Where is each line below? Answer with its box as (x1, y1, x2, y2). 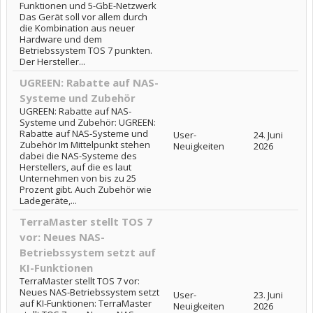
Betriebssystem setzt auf (20, 245, 156, 259)
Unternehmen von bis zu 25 (20, 172, 136, 184)
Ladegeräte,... (20, 194, 77, 207)
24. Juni (254, 129, 283, 141)
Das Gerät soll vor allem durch (20, 10, 147, 23)
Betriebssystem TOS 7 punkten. (20, 44, 152, 57)
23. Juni (254, 289, 283, 301)
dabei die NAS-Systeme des (20, 150, 137, 162)
